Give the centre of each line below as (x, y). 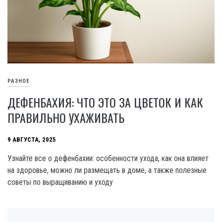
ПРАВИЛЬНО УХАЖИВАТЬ (66, 117)
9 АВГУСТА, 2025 (32, 139)
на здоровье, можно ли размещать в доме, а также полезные (107, 170)
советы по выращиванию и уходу (60, 182)
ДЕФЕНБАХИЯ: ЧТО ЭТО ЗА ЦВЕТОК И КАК (105, 102)
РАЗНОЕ (19, 81)
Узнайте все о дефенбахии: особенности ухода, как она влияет (108, 158)
